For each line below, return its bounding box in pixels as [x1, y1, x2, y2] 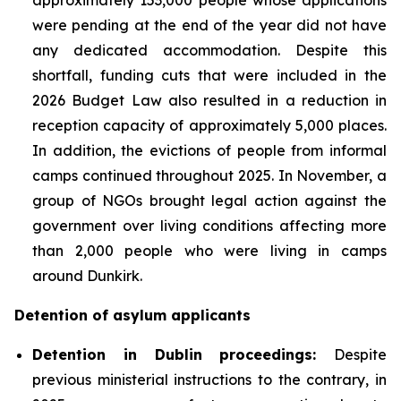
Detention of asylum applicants [14, 305, 251, 324]
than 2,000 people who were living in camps [32, 241, 387, 260]
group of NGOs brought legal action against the [32, 191, 387, 209]
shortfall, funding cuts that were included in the [32, 65, 387, 84]
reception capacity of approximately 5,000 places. [32, 115, 387, 134]
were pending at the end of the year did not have [32, 15, 387, 34]
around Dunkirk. [32, 266, 142, 285]
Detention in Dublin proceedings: [32, 345, 334, 363]
